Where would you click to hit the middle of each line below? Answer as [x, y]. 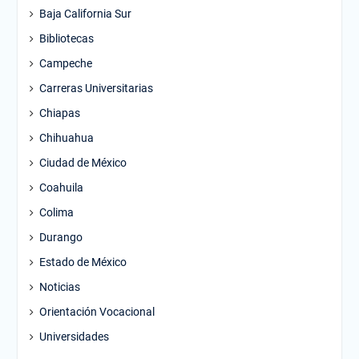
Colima [56, 212]
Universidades [74, 337]
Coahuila [61, 188]
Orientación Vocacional [97, 312]
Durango [61, 237]
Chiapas [59, 113]
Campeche [65, 63]
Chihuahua [66, 138]
